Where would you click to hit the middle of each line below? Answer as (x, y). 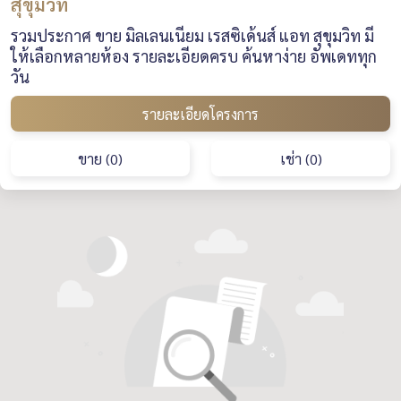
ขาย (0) (100, 158)
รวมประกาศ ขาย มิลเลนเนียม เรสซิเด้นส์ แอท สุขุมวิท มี (192, 35)
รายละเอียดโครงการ (200, 114)
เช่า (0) (301, 158)
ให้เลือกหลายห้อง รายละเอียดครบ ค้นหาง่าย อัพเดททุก (194, 56)
